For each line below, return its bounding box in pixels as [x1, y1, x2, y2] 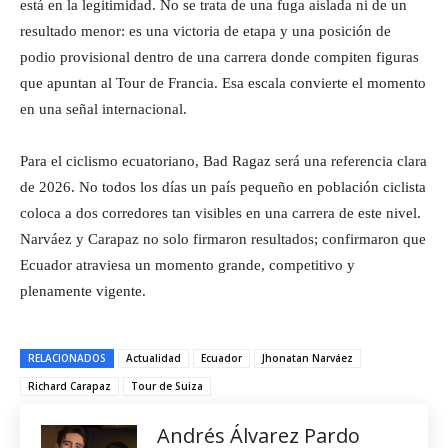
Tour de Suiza [131, 378, 203, 393]
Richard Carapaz [28, 378, 111, 393]
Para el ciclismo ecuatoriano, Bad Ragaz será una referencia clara [20, 152, 427, 169]
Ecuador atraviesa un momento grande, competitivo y [20, 256, 355, 273]
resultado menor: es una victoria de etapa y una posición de [20, 22, 391, 39]
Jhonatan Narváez [262, 350, 353, 365]
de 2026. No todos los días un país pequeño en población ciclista [20, 178, 426, 195]
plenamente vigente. [20, 282, 146, 299]
